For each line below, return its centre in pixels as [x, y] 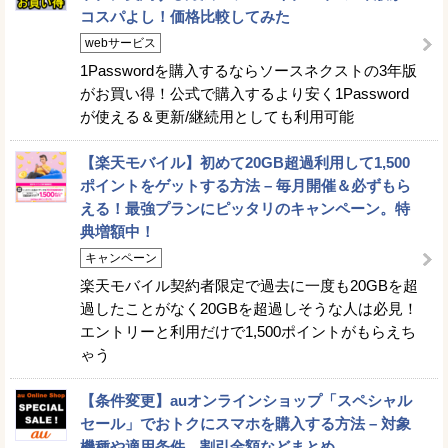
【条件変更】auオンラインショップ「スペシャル [246, 400]
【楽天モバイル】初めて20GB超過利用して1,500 [245, 162]
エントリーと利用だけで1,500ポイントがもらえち [248, 331]
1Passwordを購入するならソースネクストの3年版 [248, 70]
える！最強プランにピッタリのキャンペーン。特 [245, 208]
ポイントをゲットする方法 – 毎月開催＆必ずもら [245, 185]
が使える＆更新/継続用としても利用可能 [217, 116]
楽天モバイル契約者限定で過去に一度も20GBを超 [249, 285]
